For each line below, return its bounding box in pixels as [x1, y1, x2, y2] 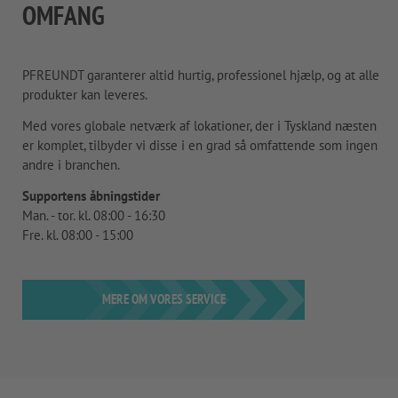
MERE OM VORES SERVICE [101, 290, 226, 307]
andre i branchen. [22, 155, 120, 173]
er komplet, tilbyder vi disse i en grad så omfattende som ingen [22, 136, 378, 154]
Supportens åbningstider [22, 187, 160, 204]
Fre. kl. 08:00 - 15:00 [22, 226, 133, 243]
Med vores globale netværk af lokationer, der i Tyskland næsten [22, 116, 377, 134]
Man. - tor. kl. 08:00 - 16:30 [22, 206, 165, 224]
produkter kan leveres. [22, 85, 147, 103]
